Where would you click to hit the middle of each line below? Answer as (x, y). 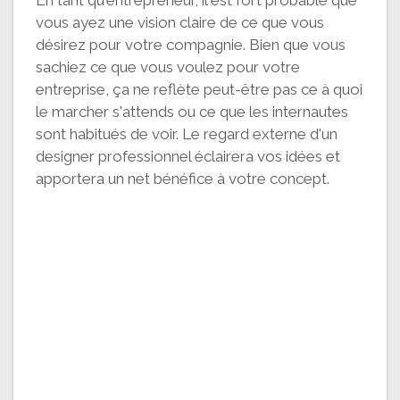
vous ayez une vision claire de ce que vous (180, 22)
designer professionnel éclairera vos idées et (188, 156)
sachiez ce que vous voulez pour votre (168, 67)
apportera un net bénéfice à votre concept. (183, 178)
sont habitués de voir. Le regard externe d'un (187, 133)
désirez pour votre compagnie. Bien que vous (191, 44)
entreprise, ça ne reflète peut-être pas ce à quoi (199, 89)
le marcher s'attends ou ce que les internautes (192, 111)
